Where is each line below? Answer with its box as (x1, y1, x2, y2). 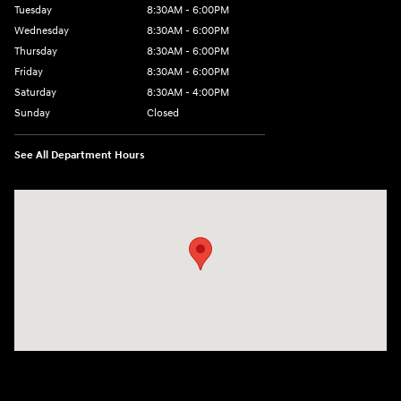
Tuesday (14, 3, 52, 17)
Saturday (14, 85, 56, 99)
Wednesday (14, 23, 69, 38)
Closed (147, 106, 179, 120)
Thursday (14, 44, 57, 58)
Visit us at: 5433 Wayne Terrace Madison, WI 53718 (14, 191, 286, 207)
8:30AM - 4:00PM (147, 85, 229, 99)
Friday (14, 64, 43, 79)
